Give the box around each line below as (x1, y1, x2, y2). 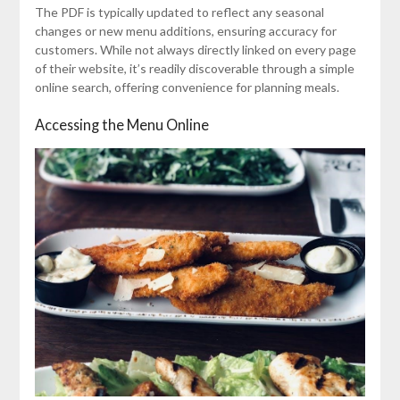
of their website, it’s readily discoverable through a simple (34, 61, 354, 77)
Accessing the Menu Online (34, 116, 209, 134)
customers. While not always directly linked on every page (34, 42, 356, 58)
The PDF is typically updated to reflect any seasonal (34, 4, 324, 21)
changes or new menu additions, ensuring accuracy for (34, 23, 337, 39)
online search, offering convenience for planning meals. (34, 79, 339, 96)
